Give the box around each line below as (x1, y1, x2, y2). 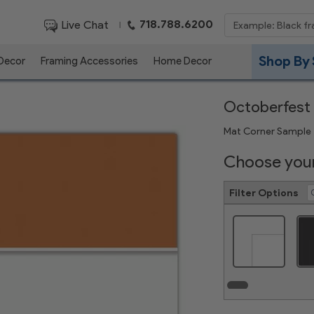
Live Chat (59, 18, 109, 32)
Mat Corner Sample (224, 125, 311, 137)
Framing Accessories (36, 55, 142, 67)
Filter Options (229, 186, 299, 199)
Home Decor (149, 55, 216, 67)
